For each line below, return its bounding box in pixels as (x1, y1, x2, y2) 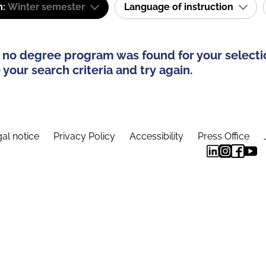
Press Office (198, 131, 252, 142)
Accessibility (129, 131, 186, 142)
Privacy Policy (53, 131, 118, 142)
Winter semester (8, 1, 85, 12)
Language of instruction (124, 1, 236, 12)
